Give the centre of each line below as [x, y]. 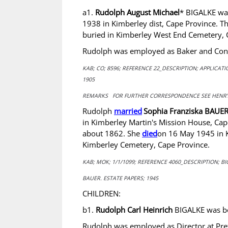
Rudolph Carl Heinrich [134, 210]
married [128, 111]
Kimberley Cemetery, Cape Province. [146, 145]
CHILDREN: [102, 193]
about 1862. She [112, 133]
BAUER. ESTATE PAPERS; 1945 [120, 178]
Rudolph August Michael [137, 12]
